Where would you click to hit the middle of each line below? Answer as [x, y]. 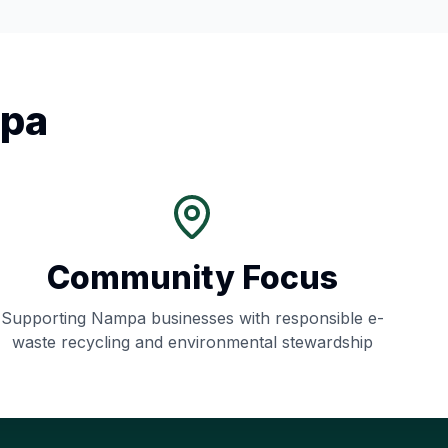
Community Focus [192, 277]
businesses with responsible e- [264, 318]
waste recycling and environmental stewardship [192, 342]
